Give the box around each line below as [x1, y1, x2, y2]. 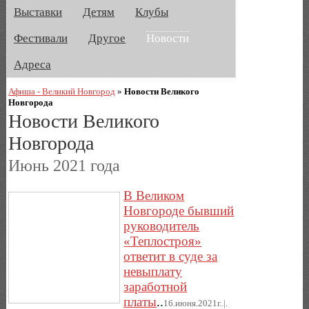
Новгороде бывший [123, 203, 235, 218]
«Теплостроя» [123, 233, 202, 248]
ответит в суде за [123, 248, 218, 263]
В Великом [123, 188, 185, 203]
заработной [123, 279, 188, 294]
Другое [88, 32, 126, 45]
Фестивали [14, 32, 68, 45]
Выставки [14, 6, 62, 19]
